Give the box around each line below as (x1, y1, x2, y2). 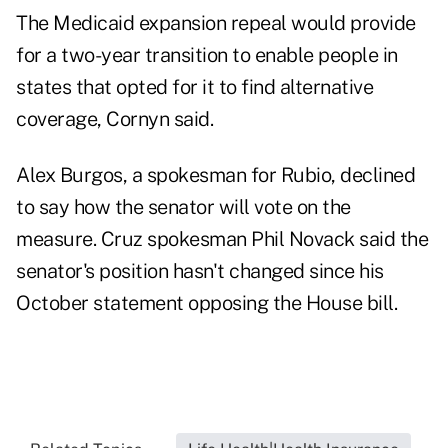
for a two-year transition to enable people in (16, 43, 398, 68)
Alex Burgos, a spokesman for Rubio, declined (16, 163, 415, 188)
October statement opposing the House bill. (16, 291, 397, 316)
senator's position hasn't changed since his (16, 259, 384, 284)
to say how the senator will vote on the (16, 195, 351, 220)
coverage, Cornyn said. (16, 107, 213, 132)
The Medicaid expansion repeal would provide (16, 11, 416, 36)
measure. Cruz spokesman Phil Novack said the (16, 227, 428, 252)
